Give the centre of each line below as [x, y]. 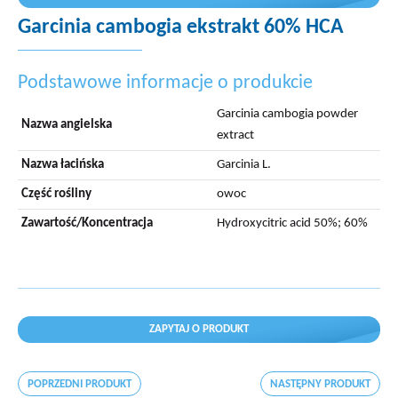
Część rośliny [56, 194]
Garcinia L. [244, 165]
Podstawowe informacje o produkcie [170, 83]
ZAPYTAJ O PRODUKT [199, 329]
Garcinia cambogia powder [287, 114]
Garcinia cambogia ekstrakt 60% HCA [181, 28]
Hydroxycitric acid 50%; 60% [292, 223]
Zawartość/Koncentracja [87, 223]
